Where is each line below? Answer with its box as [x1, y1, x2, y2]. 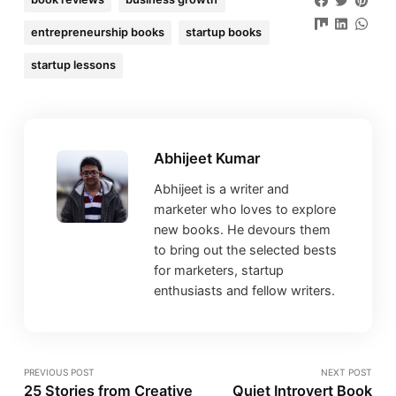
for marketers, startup [153, 262, 284, 278]
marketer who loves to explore [153, 201, 336, 217]
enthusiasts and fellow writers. [153, 282, 335, 298]
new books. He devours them [153, 221, 331, 237]
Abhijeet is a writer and [153, 180, 289, 196]
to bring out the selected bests [153, 241, 337, 257]
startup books [186, 26, 263, 40]
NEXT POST [321, 367, 373, 378]
